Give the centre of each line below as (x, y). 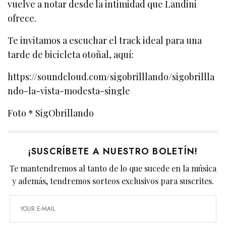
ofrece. (22, 18)
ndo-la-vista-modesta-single (69, 91)
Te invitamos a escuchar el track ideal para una (105, 41)
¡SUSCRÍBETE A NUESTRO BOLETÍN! (113, 152)
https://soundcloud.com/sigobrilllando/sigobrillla (111, 77)
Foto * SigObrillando (51, 113)
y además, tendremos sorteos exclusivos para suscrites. (113, 181)
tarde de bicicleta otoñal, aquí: (71, 55)
